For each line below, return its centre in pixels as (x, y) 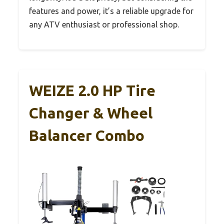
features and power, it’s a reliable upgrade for (111, 11)
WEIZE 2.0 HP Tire (92, 91)
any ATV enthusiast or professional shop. (104, 25)
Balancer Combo (87, 136)
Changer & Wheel (91, 113)
